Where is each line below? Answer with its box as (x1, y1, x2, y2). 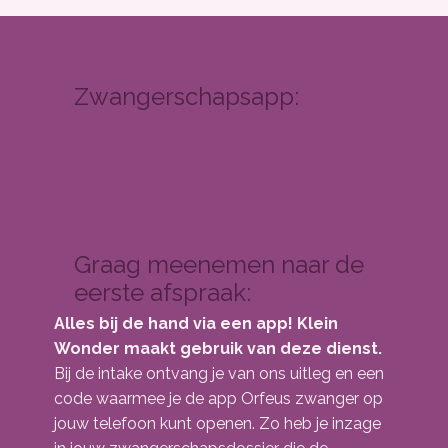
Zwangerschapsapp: (74, 82, 299, 111)
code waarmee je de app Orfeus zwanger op (54, 389, 383, 408)
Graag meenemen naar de (74, 250, 364, 279)
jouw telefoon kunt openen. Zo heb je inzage (54, 414, 381, 433)
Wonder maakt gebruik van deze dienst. (54, 339, 382, 358)
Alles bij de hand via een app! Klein (54, 314, 338, 333)
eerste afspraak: (74, 278, 251, 307)
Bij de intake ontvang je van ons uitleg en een (54, 364, 384, 383)
